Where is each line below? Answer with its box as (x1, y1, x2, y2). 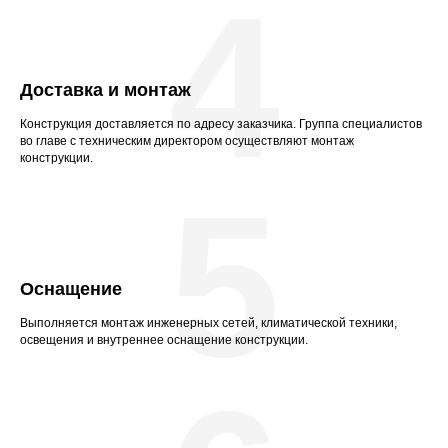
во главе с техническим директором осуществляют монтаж (20, 133, 354, 148)
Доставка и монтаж (20, 79, 191, 100)
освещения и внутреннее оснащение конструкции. (20, 332, 308, 347)
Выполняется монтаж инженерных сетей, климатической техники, (20, 315, 397, 330)
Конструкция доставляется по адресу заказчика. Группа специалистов (20, 116, 422, 131)
